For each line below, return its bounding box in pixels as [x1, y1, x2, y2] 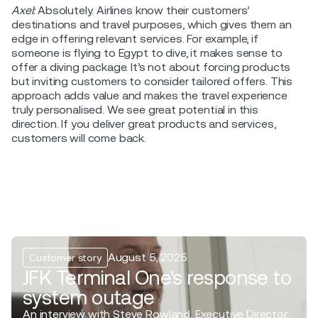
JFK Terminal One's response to [23, 265, 292, 289]
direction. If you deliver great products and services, [11, 116, 276, 131]
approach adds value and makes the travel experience [11, 88, 287, 102]
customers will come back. [11, 131, 146, 145]
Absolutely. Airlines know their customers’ [35, 3, 250, 17]
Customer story [29, 251, 102, 263]
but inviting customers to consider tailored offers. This [11, 74, 293, 88]
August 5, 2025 [107, 250, 187, 264]
